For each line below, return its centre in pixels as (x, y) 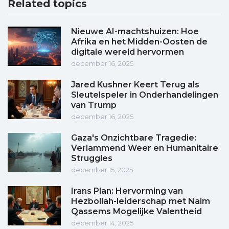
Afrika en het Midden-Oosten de (139, 42)
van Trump (94, 105)
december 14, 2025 (102, 223)
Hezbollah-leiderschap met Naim (141, 201)
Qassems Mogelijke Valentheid (136, 212)
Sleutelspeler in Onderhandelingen (145, 95)
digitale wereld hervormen (128, 52)
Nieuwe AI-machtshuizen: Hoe (135, 32)
